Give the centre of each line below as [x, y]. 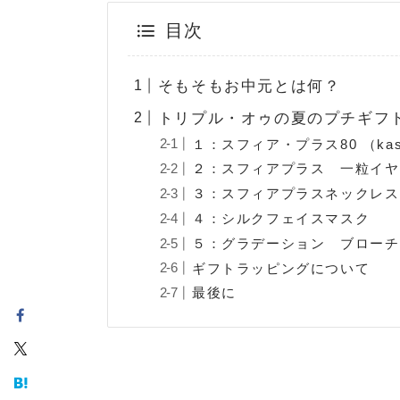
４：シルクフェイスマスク [281, 218]
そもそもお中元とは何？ [249, 87]
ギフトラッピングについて [281, 268]
